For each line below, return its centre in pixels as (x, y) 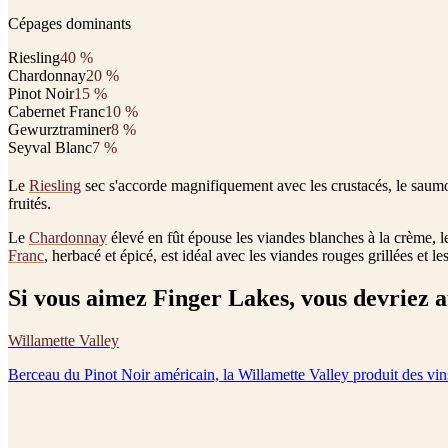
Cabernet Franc (56, 112)
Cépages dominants (69, 24)
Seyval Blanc (50, 148)
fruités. (29, 204)
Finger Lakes (221, 298)
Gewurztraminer (59, 130)
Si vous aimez (80, 298)
